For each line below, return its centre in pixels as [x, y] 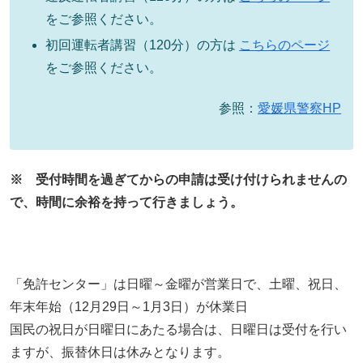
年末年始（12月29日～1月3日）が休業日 [129, 306]
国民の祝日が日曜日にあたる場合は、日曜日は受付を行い [178, 329]
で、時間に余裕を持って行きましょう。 [126, 202]
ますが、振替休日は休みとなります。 [120, 352]
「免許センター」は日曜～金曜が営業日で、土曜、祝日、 [178, 284]
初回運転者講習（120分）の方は [143, 45]
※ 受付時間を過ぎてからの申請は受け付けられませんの [178, 179]
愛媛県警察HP [299, 109]
